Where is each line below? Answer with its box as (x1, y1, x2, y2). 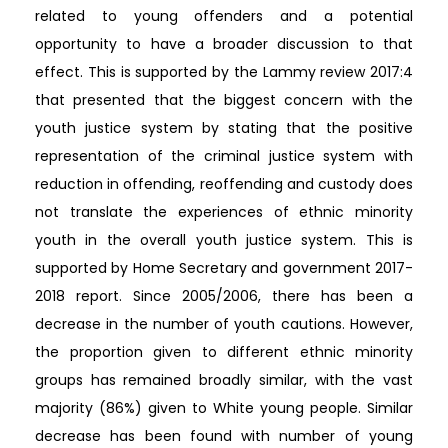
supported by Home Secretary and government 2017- (35, 257, 413, 278)
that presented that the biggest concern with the (35, 89, 413, 110)
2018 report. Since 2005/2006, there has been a (35, 285, 413, 306)
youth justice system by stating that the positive (35, 117, 413, 138)
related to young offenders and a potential (35, 5, 413, 26)
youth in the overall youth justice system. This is (35, 229, 413, 250)
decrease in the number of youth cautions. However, (35, 313, 413, 334)
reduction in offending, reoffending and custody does (35, 173, 413, 194)
